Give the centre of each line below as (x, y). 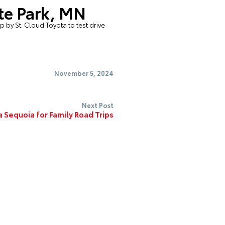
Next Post (98, 105)
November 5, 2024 (84, 73)
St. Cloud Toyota (41, 25)
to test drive (86, 25)
